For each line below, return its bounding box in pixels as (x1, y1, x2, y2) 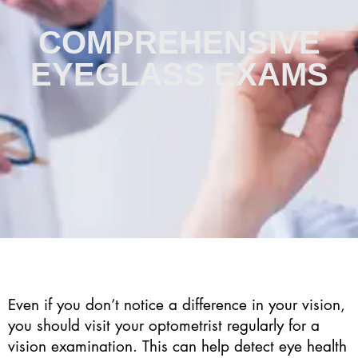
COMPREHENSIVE (38, 25, 320, 61)
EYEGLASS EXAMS (30, 57, 328, 93)
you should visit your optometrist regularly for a (8, 314, 320, 336)
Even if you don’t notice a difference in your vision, (8, 293, 345, 316)
